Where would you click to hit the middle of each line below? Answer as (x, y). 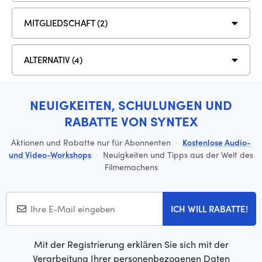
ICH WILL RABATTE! (209, 208)
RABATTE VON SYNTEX (131, 121)
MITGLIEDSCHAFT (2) (66, 23)
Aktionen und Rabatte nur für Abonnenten (92, 142)
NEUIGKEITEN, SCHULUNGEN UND (131, 104)
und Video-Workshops (50, 154)
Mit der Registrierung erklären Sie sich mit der (131, 244)
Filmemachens (131, 166)
